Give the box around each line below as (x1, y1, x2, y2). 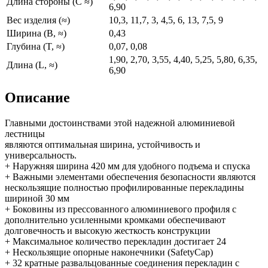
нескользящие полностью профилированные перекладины (5, 182, 244, 193)
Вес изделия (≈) (7, 14, 70, 25)
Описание (5, 89, 70, 105)
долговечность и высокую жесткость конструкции (5, 225, 211, 236)
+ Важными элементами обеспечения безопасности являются (5, 171, 255, 182)
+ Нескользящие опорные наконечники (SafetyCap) (5, 246, 213, 257)
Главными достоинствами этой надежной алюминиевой (5, 117, 235, 128)
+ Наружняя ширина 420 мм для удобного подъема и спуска (5, 160, 250, 171)
